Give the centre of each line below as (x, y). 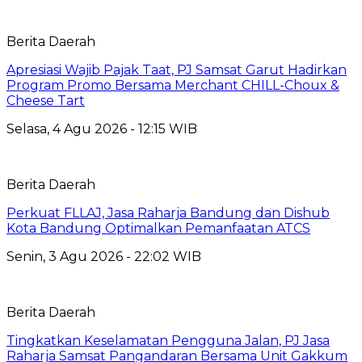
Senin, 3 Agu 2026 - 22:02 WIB (104, 256)
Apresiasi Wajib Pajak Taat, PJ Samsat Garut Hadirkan (177, 69)
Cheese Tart (46, 100)
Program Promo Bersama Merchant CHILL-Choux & (173, 85)
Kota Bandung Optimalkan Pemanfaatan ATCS (158, 228)
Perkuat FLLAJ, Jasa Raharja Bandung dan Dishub (168, 213)
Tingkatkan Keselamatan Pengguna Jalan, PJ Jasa (168, 340)
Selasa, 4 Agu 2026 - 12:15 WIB (102, 128)
